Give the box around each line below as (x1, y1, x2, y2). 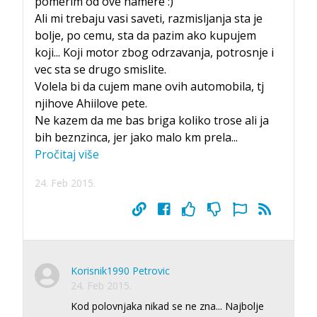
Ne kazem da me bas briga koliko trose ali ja (35, 112, 269, 128)
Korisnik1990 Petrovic (71, 263, 170, 277)
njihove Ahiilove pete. (35, 95, 147, 111)
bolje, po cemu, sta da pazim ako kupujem (35, 27, 256, 43)
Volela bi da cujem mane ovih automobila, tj (35, 78, 264, 94)
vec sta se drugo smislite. (35, 61, 166, 77)
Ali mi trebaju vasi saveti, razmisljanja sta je (35, 10, 263, 26)
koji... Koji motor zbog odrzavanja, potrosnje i (35, 44, 274, 60)
